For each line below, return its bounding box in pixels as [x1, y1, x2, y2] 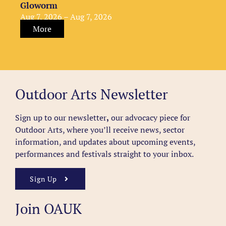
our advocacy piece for [108, 112, 190, 124]
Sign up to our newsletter [15, 112, 106, 124]
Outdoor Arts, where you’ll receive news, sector [15, 124, 185, 136]
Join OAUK [15, 199, 82, 218]
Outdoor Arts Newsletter [15, 85, 168, 104]
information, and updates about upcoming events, [15, 136, 195, 148]
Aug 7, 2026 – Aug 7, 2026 [20, 11, 112, 23]
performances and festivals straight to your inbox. [15, 148, 194, 160]
